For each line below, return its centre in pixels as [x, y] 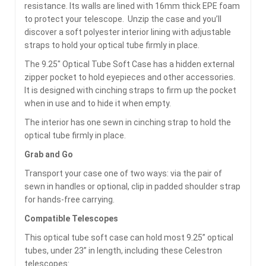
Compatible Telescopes [71, 218]
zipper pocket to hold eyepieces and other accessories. [130, 77]
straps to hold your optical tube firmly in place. [112, 45]
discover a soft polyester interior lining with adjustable [128, 32]
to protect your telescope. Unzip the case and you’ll [123, 19]
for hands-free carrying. [69, 199]
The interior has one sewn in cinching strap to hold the [128, 122]
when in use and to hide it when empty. [98, 103]
